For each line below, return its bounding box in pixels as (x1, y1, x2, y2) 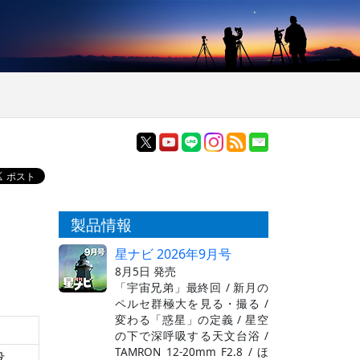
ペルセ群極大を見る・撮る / (115, 295, 268, 311)
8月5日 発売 (115, 263, 176, 279)
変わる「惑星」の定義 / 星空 (115, 311, 268, 327)
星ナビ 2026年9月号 (115, 244, 231, 263)
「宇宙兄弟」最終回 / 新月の (115, 279, 268, 295)
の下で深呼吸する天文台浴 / (115, 327, 268, 343)
